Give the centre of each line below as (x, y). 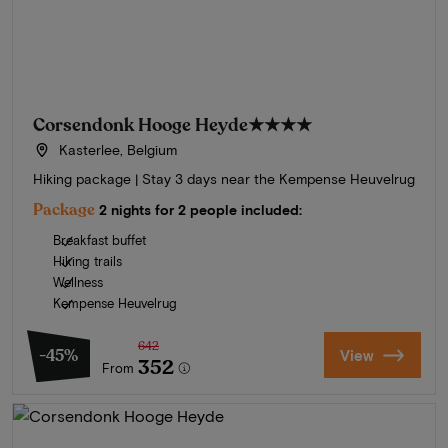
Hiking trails (87, 261)
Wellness (78, 282)
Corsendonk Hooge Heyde (140, 125)
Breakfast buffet (99, 240)
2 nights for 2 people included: (200, 210)
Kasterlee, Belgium (115, 150)
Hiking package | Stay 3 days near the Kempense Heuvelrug (224, 179)
